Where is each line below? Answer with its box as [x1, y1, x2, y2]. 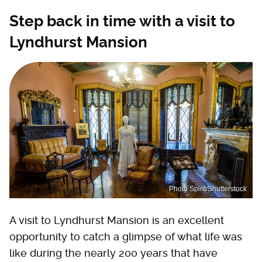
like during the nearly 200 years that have [9, 247, 218, 260]
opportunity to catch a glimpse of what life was [9, 230, 242, 243]
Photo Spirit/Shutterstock [169, 185, 247, 194]
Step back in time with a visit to [9, 12, 235, 30]
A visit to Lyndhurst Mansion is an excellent [9, 214, 224, 227]
